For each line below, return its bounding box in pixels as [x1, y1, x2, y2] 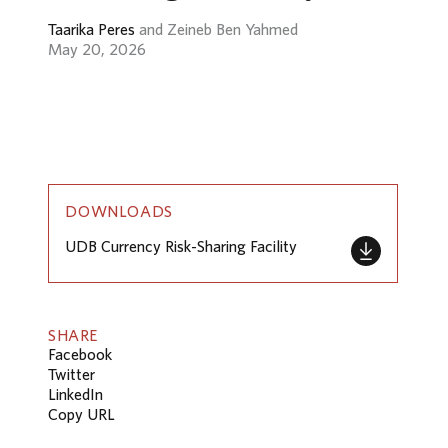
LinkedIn [48, 385, 103, 404]
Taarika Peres [48, 19, 135, 38]
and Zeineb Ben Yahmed [135, 19, 298, 38]
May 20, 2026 [48, 39, 146, 58]
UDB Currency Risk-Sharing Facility [65, 237, 297, 256]
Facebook [48, 345, 112, 364]
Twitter [48, 365, 95, 384]
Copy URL [48, 405, 115, 424]
